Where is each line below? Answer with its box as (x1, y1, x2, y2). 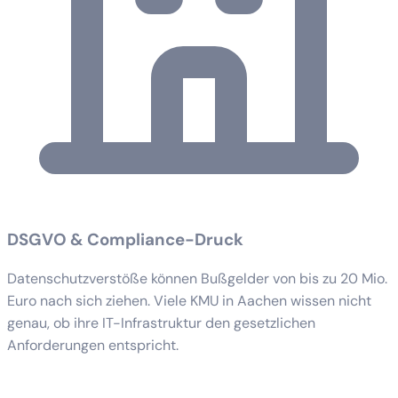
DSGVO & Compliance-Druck (7, 228, 243, 251)
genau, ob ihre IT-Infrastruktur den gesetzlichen (7, 314, 315, 333)
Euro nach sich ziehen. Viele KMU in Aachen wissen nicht (7, 291, 371, 311)
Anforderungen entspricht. (7, 336, 179, 355)
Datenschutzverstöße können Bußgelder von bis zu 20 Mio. (7, 269, 387, 289)
